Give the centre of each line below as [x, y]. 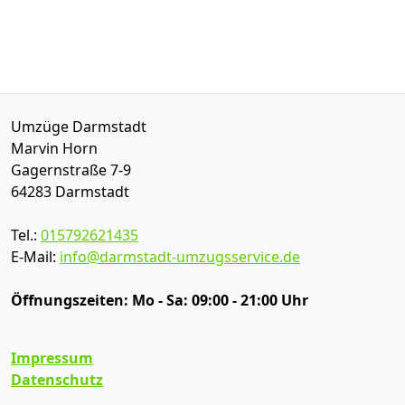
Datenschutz [57, 380]
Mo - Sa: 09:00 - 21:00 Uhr [220, 300]
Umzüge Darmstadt [79, 127]
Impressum [52, 358]
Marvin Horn [54, 148]
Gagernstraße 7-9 [71, 170]
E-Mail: [35, 257]
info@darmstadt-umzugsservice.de [180, 257]
